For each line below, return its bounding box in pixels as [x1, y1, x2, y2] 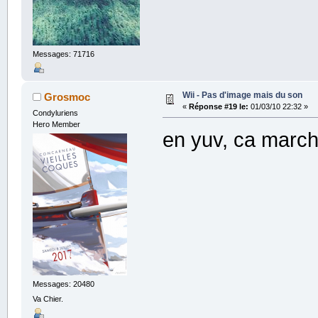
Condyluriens [32, 108, 78, 117]
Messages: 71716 [32, 49, 94, 58]
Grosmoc [44, 90, 91, 103]
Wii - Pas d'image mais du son [182, 89, 302, 100]
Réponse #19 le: [188, 102, 248, 111]
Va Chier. [32, 295, 63, 304]
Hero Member [32, 119, 80, 128]
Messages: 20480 [32, 280, 94, 289]
